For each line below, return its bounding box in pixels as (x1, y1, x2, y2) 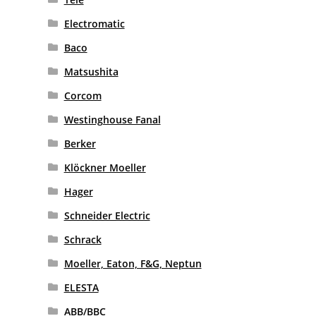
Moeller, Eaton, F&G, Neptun (63, 257, 202, 271)
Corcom (63, 89, 102, 103)
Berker (63, 137, 96, 151)
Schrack (63, 233, 102, 247)
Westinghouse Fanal (63, 113, 161, 127)
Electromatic (63, 17, 125, 31)
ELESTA (63, 281, 99, 295)
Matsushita (63, 65, 119, 79)
